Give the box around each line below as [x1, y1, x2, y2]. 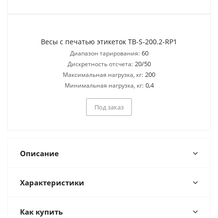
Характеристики [20, 178, 84, 187]
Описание [20, 148, 59, 158]
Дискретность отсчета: [67, 60, 133, 68]
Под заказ [94, 102, 124, 111]
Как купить [20, 207, 63, 217]
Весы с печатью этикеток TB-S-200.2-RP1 [41, 37, 177, 46]
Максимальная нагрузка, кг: [63, 71, 143, 79]
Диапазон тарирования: [70, 49, 140, 57]
